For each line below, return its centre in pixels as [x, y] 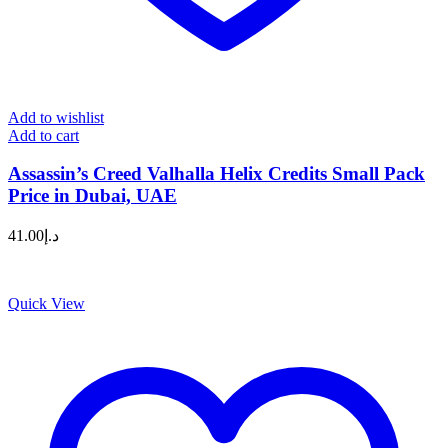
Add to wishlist [56, 117]
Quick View [46, 303]
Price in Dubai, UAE [92, 196]
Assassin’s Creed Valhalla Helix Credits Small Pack [216, 174]
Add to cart [43, 135]
